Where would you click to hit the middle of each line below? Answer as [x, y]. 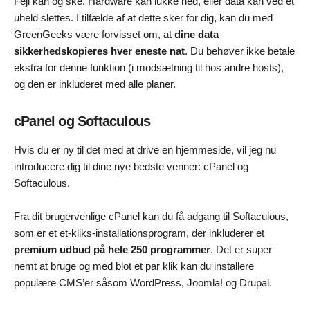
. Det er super [241, 250]
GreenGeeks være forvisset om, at [94, 35]
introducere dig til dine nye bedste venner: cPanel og [131, 167]
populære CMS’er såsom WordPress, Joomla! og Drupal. [143, 283]
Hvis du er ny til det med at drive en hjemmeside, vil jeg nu [145, 150]
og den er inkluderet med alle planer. [95, 84]
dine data [197, 35]
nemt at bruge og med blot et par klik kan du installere [134, 266]
